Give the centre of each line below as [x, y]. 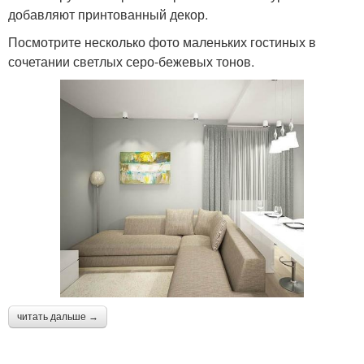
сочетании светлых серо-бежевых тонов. [131, 62]
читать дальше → [58, 316]
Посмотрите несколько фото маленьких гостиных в [162, 42]
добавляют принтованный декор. [108, 15]
